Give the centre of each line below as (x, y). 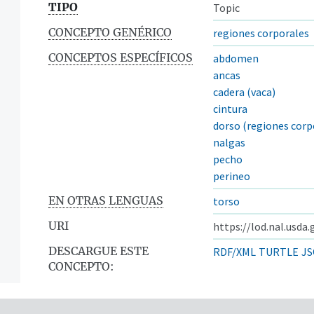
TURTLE (279, 251)
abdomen (236, 58)
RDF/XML (234, 251)
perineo (232, 176)
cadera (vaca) (244, 91)
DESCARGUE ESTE (98, 251)
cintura (230, 108)
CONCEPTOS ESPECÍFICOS (121, 57)
